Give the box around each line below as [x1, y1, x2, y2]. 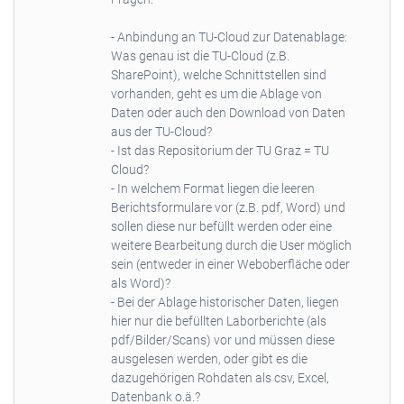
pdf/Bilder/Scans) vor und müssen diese [110, 332, 335, 347]
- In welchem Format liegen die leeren [110, 180, 315, 196]
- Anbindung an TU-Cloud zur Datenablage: [110, 29, 347, 44]
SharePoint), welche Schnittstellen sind [110, 67, 326, 82]
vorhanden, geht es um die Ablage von [110, 86, 322, 101]
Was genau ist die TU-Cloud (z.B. [110, 48, 289, 63]
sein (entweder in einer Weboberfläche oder [110, 256, 350, 271]
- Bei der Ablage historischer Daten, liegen [110, 294, 339, 309]
